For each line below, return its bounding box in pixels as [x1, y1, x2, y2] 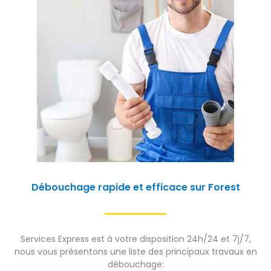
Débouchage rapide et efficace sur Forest [31, 180, 240, 194]
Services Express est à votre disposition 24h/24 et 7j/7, [20, 232, 251, 245]
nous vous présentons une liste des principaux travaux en [14, 245, 257, 258]
